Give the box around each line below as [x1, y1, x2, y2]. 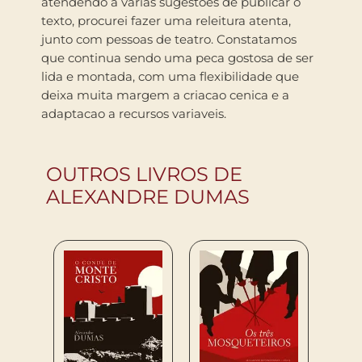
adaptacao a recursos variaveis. [41, 105, 226, 121]
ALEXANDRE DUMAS [46, 184, 250, 208]
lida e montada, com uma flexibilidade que [41, 68, 299, 84]
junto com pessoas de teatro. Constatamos [41, 31, 297, 47]
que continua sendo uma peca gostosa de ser [41, 49, 314, 65]
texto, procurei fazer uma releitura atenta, [41, 12, 291, 28]
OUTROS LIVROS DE [46, 162, 242, 186]
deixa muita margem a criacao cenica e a [41, 86, 289, 103]
